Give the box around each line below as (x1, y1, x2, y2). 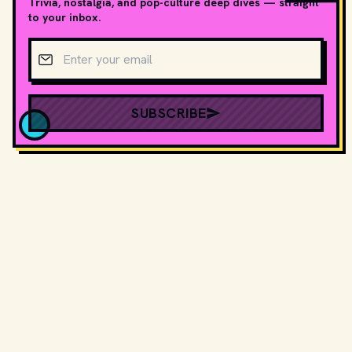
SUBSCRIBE (131, 104, 207, 122)
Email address (27, 38, 105, 54)
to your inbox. (28, 10, 101, 24)
